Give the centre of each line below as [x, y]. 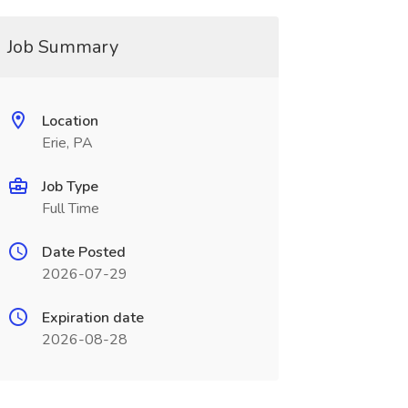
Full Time [70, 209]
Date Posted [83, 252]
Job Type [70, 187]
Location [70, 121]
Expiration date [92, 318]
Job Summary [62, 47]
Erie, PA [67, 143]
